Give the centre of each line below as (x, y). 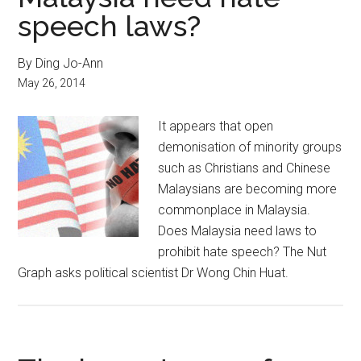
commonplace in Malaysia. (234, 210)
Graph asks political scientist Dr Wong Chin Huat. (154, 273)
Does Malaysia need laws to (238, 231)
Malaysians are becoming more (248, 189)
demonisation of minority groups (250, 147)
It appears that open (216, 126)
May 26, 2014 (52, 83)
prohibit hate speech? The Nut (243, 252)
